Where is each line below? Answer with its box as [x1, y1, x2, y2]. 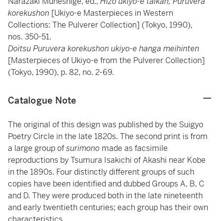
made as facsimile [102, 143, 168, 153]
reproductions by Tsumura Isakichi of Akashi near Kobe [8, 155, 206, 165]
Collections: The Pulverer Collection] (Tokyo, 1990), [8, 20, 192, 30]
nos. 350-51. [8, 32, 51, 42]
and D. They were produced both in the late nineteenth [8, 190, 203, 201]
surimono [66, 143, 102, 153]
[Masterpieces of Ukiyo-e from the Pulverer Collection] [8, 55, 205, 66]
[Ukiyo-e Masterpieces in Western [51, 8, 173, 18]
